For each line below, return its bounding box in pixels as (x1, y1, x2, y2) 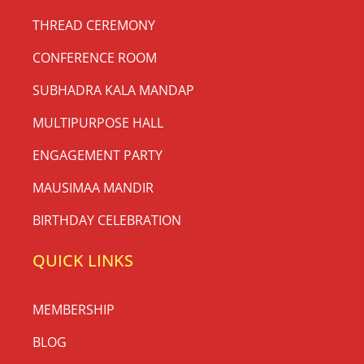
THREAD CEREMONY (32, 16, 155, 35)
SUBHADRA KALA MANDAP (32, 81, 194, 100)
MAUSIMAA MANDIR (32, 179, 154, 197)
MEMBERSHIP (32, 301, 115, 319)
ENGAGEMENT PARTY (32, 146, 162, 165)
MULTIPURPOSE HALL (32, 114, 163, 132)
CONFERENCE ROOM (32, 49, 157, 67)
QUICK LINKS (32, 249, 133, 272)
